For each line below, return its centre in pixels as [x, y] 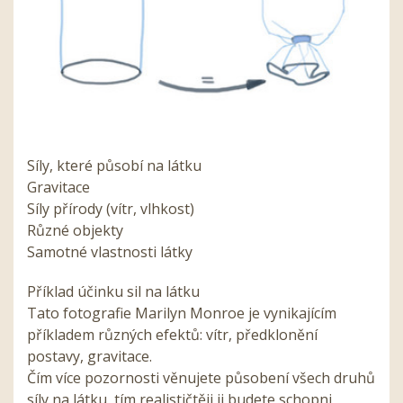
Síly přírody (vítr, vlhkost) [111, 209]
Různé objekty [75, 231]
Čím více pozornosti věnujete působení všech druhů [201, 378]
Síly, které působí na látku [114, 166]
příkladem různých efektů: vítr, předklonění [172, 335]
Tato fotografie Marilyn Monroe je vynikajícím [182, 313]
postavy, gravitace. [90, 357]
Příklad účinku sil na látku [113, 292]
